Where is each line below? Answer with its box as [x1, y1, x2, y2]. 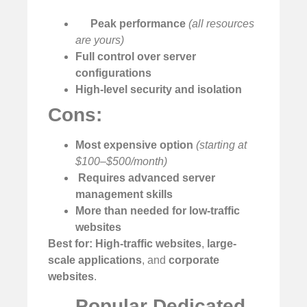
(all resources [188, 18, 255, 30]
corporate [169, 254, 219, 267]
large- [207, 238, 236, 250]
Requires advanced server [78, 172, 215, 184]
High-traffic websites [95, 238, 201, 250]
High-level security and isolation [75, 84, 242, 96]
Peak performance [90, 18, 186, 30]
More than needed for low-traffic [75, 205, 240, 217]
